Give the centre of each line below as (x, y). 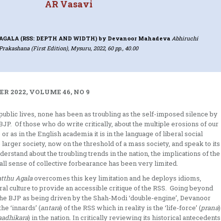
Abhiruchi (185, 38)
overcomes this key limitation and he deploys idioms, (117, 178)
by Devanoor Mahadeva (135, 38)
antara (50, 208)
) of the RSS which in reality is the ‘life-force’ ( (130, 208)
